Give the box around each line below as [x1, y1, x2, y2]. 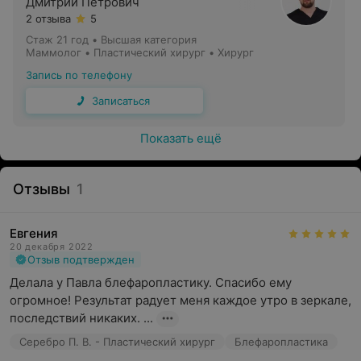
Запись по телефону [26, 68, 132, 81]
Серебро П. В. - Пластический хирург [19, 335, 215, 348]
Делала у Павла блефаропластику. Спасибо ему [10, 275, 292, 290]
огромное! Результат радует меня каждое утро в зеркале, [10, 293, 351, 308]
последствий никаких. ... [10, 310, 153, 326]
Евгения [10, 226, 58, 241]
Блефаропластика [234, 335, 328, 348]
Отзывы [13, 180, 70, 197]
